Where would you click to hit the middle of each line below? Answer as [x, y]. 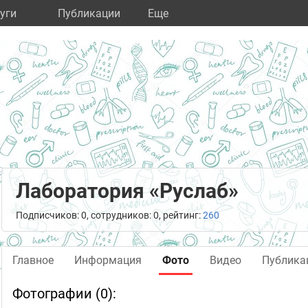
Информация [108, 260]
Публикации [89, 13]
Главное [33, 260]
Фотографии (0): [64, 294]
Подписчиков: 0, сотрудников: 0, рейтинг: [109, 215]
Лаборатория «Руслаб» [127, 191]
